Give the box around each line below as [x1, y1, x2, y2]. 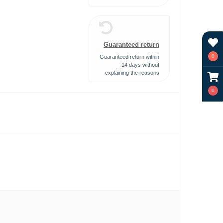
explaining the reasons [105, 70, 159, 76]
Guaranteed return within [100, 54, 159, 60]
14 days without [121, 62, 159, 68]
